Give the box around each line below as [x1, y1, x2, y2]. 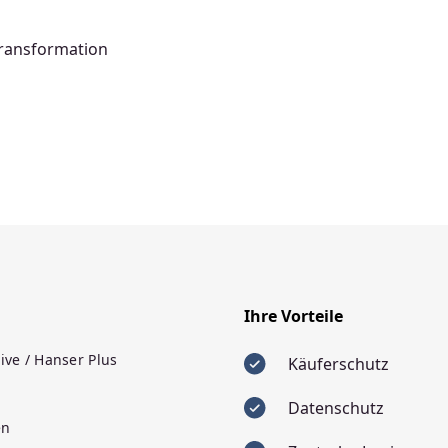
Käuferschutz [288, 353, 389, 375]
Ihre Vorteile [244, 305, 343, 327]
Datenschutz [288, 397, 384, 419]
